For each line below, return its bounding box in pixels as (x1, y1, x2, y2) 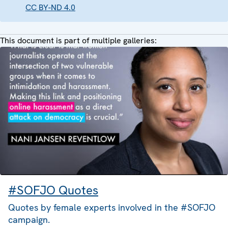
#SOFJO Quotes (8, 182, 98, 198)
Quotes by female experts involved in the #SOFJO (8, 201, 215, 213)
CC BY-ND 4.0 (25, 2, 75, 13)
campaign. (8, 213, 50, 225)
